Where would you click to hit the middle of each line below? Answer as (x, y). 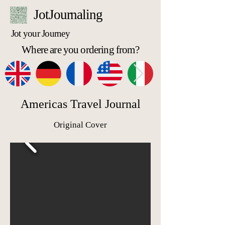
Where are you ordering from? (80, 50)
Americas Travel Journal (80, 104)
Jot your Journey (40, 33)
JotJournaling (68, 15)
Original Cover (80, 125)
